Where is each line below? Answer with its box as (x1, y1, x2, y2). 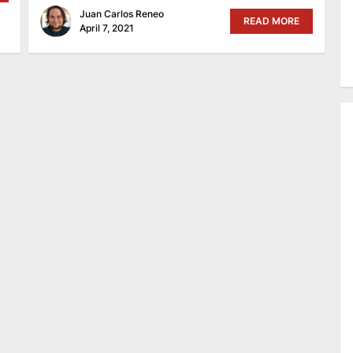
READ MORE (243, 14, 300, 27)
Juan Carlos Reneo (79, 7, 164, 20)
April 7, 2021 (79, 21, 134, 34)
